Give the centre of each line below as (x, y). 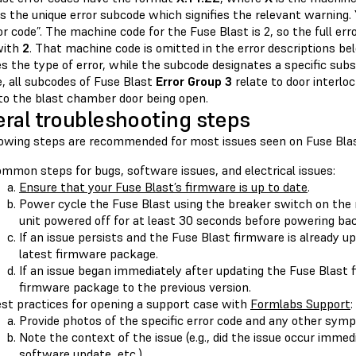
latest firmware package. (89, 254)
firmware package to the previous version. (135, 287)
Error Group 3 (194, 81)
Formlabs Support (300, 304)
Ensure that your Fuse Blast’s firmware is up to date (163, 187)
